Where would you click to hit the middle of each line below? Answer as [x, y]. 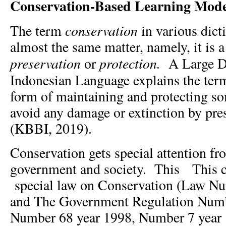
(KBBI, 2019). [51, 128]
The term [38, 31]
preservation [45, 63]
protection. [130, 63]
